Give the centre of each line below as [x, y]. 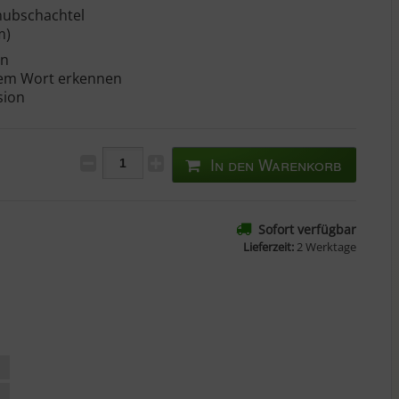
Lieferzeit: [268, 246]
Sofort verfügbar [307, 229]
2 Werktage [326, 246]
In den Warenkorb [277, 165]
